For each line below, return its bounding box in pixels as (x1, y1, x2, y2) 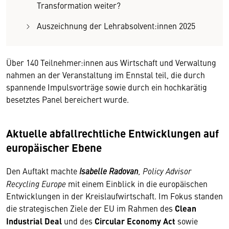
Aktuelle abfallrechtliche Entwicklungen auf (6, 125, 219, 141)
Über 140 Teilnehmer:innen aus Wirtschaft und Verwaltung (6, 57, 216, 68)
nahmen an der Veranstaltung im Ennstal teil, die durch (6, 69, 205, 80)
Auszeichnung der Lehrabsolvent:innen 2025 (37, 20, 195, 31)
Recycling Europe (6, 178, 66, 189)
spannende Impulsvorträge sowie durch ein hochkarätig (6, 81, 207, 93)
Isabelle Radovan (79, 165, 139, 176)
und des (62, 215, 95, 226)
